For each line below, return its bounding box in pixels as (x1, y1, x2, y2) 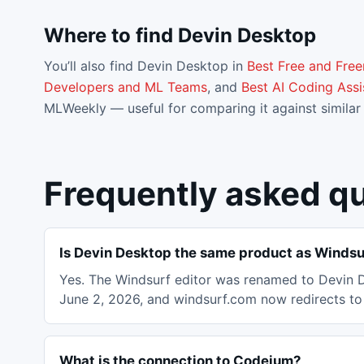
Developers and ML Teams (43, 79, 207, 95)
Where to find (43, 24, 178, 47)
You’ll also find (43, 58, 137, 74)
